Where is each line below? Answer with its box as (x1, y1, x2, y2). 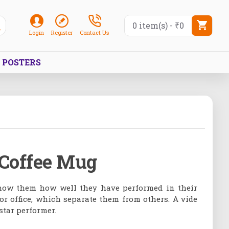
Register (51, 29, 73, 36)
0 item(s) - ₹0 (132, 20, 184, 31)
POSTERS (2, 56, 41, 67)
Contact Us (80, 29, 109, 36)
